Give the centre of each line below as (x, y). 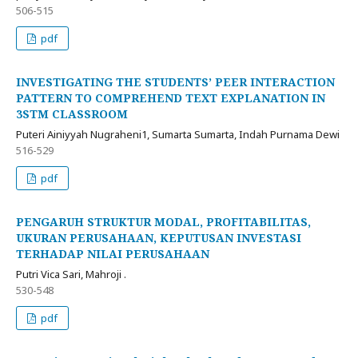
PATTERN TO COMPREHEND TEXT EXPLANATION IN (171, 98)
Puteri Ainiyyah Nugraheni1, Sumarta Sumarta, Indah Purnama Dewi (178, 135)
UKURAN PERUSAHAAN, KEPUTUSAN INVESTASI (159, 238)
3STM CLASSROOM (72, 114)
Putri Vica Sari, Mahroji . (71, 274)
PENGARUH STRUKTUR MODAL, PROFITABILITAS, (163, 222)
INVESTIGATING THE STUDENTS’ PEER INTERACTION (175, 82)
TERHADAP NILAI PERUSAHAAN (113, 254)
